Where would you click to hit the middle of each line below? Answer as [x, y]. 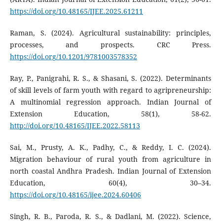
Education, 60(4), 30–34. [110, 183]
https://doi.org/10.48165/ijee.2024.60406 [75, 195]
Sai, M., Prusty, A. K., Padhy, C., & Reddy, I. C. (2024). [110, 147]
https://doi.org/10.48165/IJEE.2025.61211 [76, 11]
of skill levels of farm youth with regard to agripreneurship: [110, 90]
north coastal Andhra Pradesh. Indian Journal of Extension [110, 171]
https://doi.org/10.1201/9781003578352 [73, 57]
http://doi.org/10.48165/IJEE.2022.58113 [75, 126]
